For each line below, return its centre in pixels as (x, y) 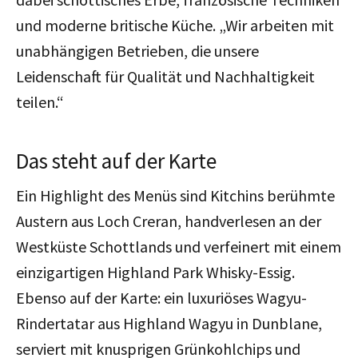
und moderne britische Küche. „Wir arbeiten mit (175, 25)
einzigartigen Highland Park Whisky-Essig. (155, 272)
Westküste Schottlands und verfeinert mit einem (179, 246)
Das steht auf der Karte (116, 160)
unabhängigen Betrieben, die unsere (137, 50)
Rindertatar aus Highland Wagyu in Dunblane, (169, 323)
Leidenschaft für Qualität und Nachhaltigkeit (165, 76)
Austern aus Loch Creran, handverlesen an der (169, 221)
